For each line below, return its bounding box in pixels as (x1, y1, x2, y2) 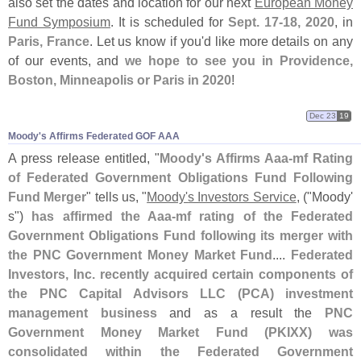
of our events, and (8, 53, 126, 68)
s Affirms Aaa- (205, 151, 293, 166)
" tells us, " (86, 189, 147, 205)
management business (8, 305, 157, 321)
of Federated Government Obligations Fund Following (8, 170, 353, 185)
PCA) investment (241, 286, 353, 301)
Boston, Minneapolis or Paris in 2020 (8, 73, 231, 88)
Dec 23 (309, 110, 336, 120)
